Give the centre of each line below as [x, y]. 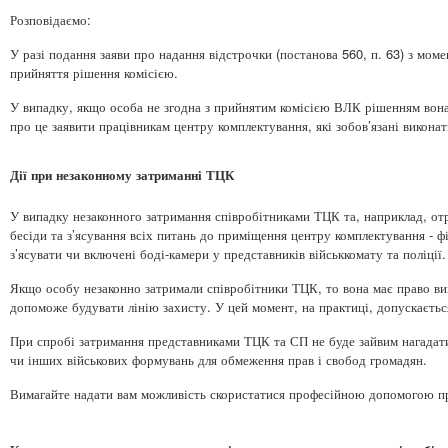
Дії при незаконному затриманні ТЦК [122, 174]
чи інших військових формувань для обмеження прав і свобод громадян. [218, 359]
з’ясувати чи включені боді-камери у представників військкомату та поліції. [228, 253]
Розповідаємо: [50, 19]
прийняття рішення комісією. [94, 72]
